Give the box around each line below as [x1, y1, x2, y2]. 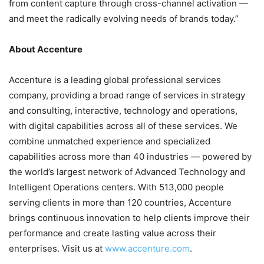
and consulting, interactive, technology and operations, [9, 105, 237, 117]
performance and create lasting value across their [9, 227, 216, 239]
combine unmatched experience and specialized [9, 136, 210, 147]
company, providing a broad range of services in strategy [9, 90, 245, 101]
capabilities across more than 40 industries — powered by [9, 151, 252, 163]
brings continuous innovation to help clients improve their [9, 212, 250, 224]
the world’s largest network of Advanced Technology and [9, 166, 245, 178]
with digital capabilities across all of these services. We [9, 120, 237, 132]
